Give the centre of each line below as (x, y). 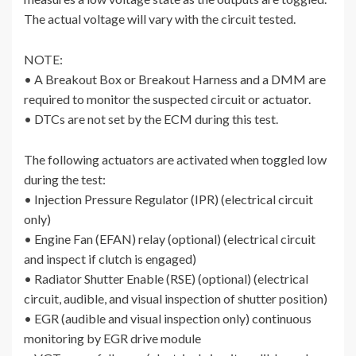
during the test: (65, 180)
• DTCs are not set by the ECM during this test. (151, 119)
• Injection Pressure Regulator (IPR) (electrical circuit (168, 199)
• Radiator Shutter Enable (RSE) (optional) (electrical (166, 279)
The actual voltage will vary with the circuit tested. (160, 19)
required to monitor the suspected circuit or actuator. (167, 99)
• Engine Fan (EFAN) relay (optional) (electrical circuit (170, 239)
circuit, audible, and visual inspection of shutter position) (176, 299)
